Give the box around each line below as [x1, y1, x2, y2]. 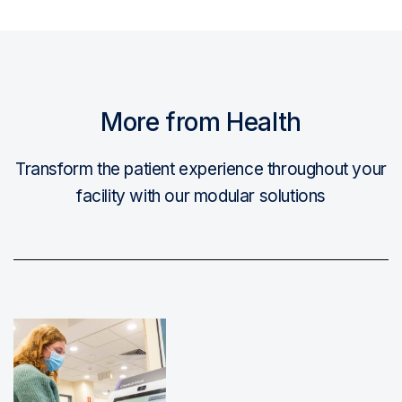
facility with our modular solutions [75, 186, 326, 207]
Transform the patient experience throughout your [15, 159, 387, 180]
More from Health [100, 107, 301, 138]
